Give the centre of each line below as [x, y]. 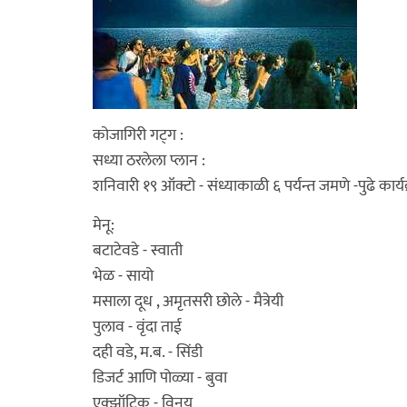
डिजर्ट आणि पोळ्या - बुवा [160, 378]
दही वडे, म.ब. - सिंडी [148, 352]
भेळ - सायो [123, 276]
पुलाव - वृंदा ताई [137, 327]
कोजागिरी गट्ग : [138, 135]
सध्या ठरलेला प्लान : [149, 161]
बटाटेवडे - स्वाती [138, 251]
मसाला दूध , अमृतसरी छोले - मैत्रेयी [188, 302]
